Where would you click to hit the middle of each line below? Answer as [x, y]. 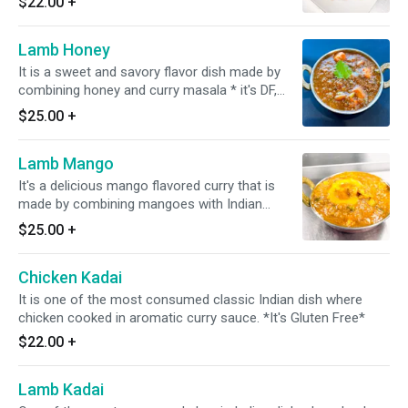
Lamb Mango [66, 163]
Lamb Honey [64, 50]
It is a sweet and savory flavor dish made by [149, 72]
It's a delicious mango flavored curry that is [147, 186]
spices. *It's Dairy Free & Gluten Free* [153, 222]
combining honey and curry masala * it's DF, [124, 90]
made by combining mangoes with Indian [140, 204]
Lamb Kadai [61, 389]
